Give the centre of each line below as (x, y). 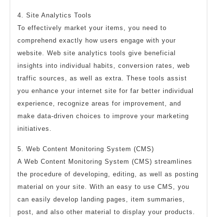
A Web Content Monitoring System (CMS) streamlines (105, 161)
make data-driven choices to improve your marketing (103, 116)
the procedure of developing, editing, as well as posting (108, 174)
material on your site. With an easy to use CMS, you (103, 186)
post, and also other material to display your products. (106, 212)
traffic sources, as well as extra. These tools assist (102, 78)
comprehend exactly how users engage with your (97, 40)
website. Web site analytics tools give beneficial (97, 53)
